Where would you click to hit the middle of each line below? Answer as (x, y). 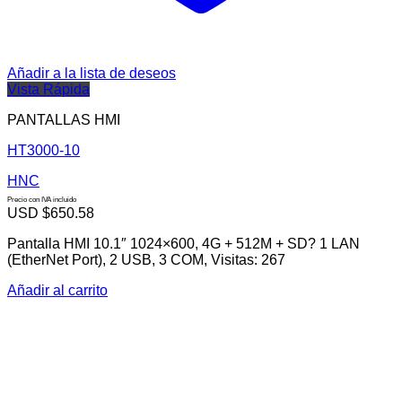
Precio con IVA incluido (42, 200)
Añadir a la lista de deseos (92, 74)
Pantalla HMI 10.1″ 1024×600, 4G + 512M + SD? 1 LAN (184, 244)
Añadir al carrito (57, 291)
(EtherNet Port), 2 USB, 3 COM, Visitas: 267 (146, 260)
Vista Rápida (48, 90)
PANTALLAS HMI (64, 120)
